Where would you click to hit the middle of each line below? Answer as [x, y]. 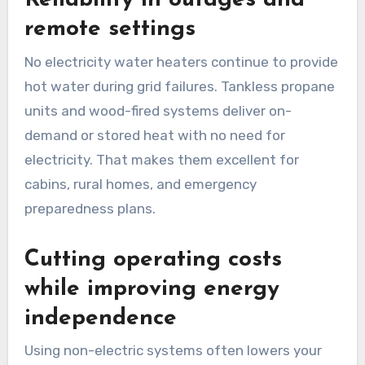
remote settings [110, 30]
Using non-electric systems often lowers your [173, 351]
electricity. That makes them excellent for [161, 159]
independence [100, 318]
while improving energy [152, 289]
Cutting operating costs [153, 259]
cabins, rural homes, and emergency [140, 184]
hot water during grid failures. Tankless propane [179, 86]
